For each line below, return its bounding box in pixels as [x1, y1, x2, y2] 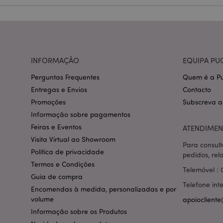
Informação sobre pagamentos [31, 110, 130, 119]
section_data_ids [172, 35, 214, 42]
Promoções [31, 98, 66, 107]
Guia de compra [31, 172, 83, 181]
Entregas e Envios [31, 85, 87, 94]
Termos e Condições [31, 160, 95, 169]
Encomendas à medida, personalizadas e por [31, 185, 176, 194]
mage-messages [172, 70, 213, 78]
